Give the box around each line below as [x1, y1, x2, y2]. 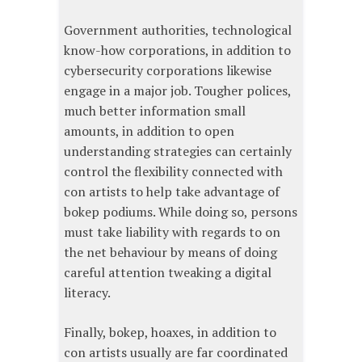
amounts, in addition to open [64, 122, 234, 141]
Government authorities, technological [64, 21, 292, 40]
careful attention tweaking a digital [64, 263, 271, 282]
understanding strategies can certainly [64, 142, 292, 161]
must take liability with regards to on [64, 223, 280, 242]
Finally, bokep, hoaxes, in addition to [64, 323, 276, 342]
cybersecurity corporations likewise [64, 61, 271, 80]
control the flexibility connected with [64, 162, 283, 181]
